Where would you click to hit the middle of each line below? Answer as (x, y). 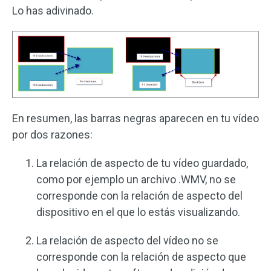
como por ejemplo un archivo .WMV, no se (136, 179)
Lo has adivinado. (53, 11)
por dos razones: (52, 134)
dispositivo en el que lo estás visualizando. (138, 212)
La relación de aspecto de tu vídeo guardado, (142, 163)
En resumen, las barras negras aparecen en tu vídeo (135, 118)
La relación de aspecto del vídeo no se (127, 240)
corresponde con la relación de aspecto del (139, 195)
